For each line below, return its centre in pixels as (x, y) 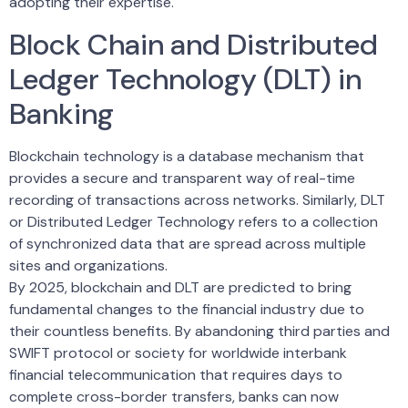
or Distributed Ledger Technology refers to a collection (194, 221)
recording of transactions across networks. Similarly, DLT (197, 199)
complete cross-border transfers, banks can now (174, 396)
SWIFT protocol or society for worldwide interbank (178, 352)
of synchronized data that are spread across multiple (188, 243)
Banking (61, 113)
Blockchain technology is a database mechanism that (187, 156)
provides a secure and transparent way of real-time (182, 178)
